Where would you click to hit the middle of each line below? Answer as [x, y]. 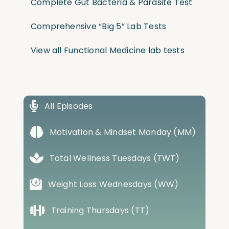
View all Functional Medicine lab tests [107, 50]
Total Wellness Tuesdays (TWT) [114, 158]
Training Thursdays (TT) [100, 210]
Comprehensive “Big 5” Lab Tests [98, 26]
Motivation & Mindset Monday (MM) [123, 132]
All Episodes [68, 106]
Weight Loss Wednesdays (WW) [113, 184]
